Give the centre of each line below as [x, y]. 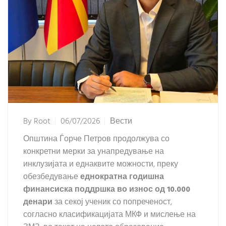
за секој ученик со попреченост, [112, 202]
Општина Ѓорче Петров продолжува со [96, 139]
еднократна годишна [122, 177]
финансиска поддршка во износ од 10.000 [107, 190]
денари [38, 202]
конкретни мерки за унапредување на [94, 152]
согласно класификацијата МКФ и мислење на [109, 215]
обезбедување [52, 177]
